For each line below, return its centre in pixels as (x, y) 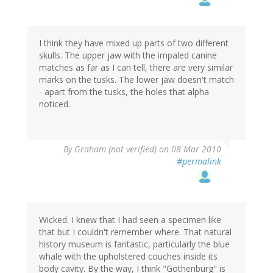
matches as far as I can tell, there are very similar (136, 68)
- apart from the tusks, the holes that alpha (124, 92)
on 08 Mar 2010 (189, 149)
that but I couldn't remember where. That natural (135, 232)
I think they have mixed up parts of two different (134, 43)
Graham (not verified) (115, 149)
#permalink (199, 161)
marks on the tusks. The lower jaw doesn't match (136, 80)
